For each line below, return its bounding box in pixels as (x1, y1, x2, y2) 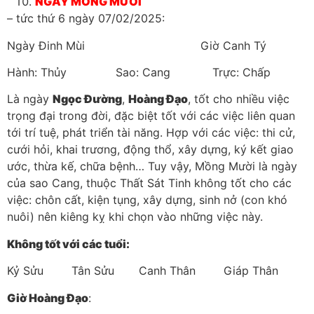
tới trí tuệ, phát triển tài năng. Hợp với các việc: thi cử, (7, 125, 295, 140)
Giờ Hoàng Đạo (7, 290, 88, 305)
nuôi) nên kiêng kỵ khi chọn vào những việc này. (7, 210, 263, 224)
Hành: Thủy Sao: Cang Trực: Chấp (7, 64, 271, 79)
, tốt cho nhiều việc (188, 92, 289, 107)
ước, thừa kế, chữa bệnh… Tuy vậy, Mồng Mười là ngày (7, 159, 297, 174)
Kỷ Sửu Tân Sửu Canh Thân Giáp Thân (7, 264, 278, 278)
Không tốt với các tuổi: (7, 236, 130, 251)
